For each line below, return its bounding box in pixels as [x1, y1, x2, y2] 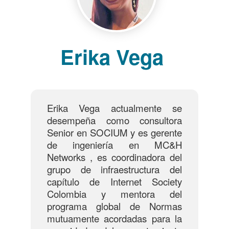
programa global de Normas [47, 199, 182, 213]
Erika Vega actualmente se [47, 101, 182, 114]
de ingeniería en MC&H [47, 138, 182, 151]
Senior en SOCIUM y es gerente [47, 126, 182, 139]
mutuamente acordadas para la [47, 212, 182, 225]
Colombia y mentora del [47, 187, 182, 200]
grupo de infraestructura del [47, 163, 182, 176]
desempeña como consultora [47, 113, 182, 127]
